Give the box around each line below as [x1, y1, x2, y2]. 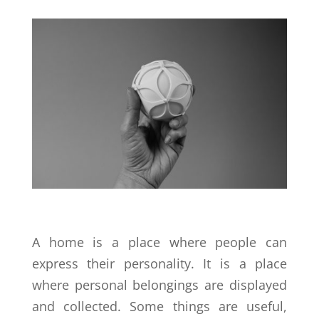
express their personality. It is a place [31, 254, 288, 272]
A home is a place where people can [31, 233, 288, 251]
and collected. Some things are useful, [31, 297, 288, 315]
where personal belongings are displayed [31, 276, 288, 293]
